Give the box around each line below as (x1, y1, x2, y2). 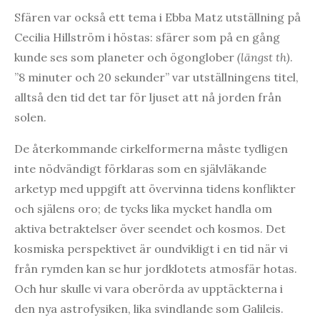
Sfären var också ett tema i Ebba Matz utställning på (14, 9, 301, 24)
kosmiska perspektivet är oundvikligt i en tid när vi (14, 241, 288, 256)
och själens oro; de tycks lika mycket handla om (14, 201, 272, 216)
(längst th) (237, 49, 290, 64)
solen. (14, 109, 46, 124)
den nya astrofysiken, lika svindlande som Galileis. (14, 301, 284, 316)
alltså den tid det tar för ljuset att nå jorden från (14, 89, 281, 104)
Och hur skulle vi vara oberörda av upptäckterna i (14, 281, 283, 296)
